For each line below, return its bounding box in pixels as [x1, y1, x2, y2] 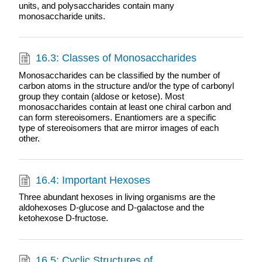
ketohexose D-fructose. [18, 213, 108, 223]
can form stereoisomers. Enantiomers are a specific [18, 112, 216, 122]
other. [18, 133, 40, 143]
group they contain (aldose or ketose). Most [18, 91, 184, 101]
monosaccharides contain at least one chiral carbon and [18, 101, 231, 112]
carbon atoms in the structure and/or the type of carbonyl [18, 80, 234, 91]
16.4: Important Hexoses [36, 174, 151, 186]
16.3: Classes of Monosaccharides [36, 51, 197, 64]
